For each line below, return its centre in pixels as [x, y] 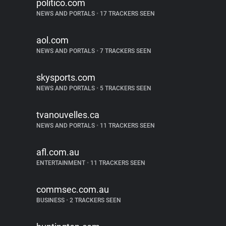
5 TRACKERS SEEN [125, 88]
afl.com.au [58, 152]
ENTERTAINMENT [62, 163]
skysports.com [66, 77]
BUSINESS [51, 200]
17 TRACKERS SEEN [127, 14]
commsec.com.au [73, 189]
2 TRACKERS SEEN [95, 200]
